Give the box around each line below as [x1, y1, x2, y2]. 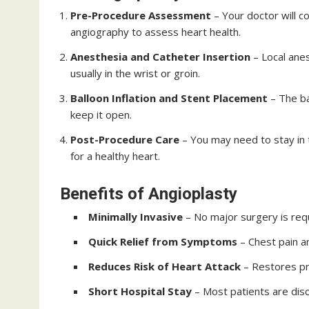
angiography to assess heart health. [70, 25, 241, 39]
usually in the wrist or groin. [70, 66, 200, 80]
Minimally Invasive [88, 210, 183, 223]
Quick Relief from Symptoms [88, 235, 237, 248]
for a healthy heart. [70, 149, 160, 163]
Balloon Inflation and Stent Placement [70, 91, 268, 105]
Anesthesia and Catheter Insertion [70, 50, 250, 63]
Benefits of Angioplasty [60, 184, 237, 203]
